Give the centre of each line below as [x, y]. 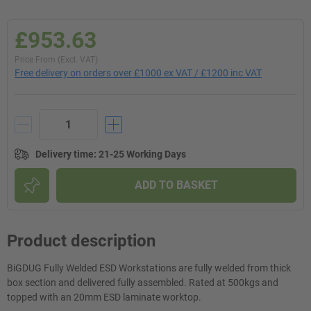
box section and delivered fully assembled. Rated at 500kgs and [143, 283]
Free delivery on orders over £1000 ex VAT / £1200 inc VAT [138, 73]
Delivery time [65, 154]
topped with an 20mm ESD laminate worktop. [104, 297]
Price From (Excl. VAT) [56, 60]
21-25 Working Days [142, 154]
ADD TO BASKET [176, 185]
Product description [81, 241]
